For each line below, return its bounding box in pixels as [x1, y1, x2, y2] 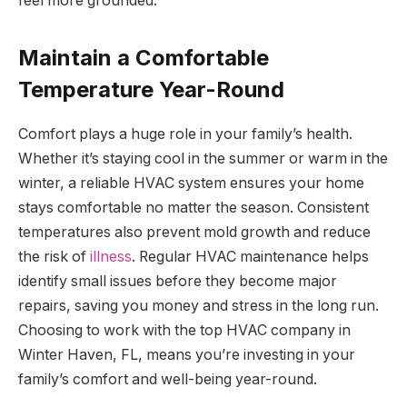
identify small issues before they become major [18, 272, 337, 290]
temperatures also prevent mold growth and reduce [18, 223, 371, 241]
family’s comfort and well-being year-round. [18, 370, 317, 388]
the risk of [18, 247, 90, 265]
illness [90, 247, 132, 265]
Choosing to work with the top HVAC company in [18, 321, 351, 339]
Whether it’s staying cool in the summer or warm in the [18, 149, 388, 167]
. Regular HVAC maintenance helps [132, 247, 369, 265]
